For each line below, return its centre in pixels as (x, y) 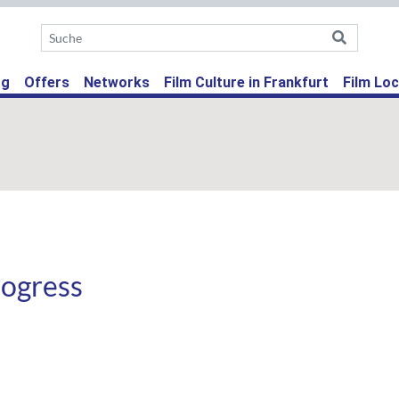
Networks (117, 82)
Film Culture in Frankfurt (246, 82)
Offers (47, 82)
